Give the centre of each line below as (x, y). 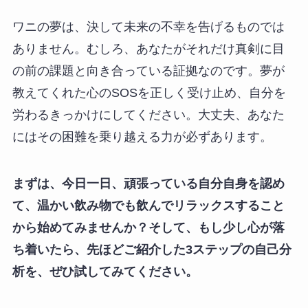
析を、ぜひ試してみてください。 (105, 271)
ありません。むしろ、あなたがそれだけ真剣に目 (148, 49)
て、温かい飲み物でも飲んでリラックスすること (148, 205)
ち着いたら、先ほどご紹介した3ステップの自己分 (152, 249)
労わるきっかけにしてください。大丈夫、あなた (148, 115)
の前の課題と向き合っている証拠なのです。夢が (148, 71)
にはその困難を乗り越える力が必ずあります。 (142, 137)
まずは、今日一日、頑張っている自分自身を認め (148, 183)
